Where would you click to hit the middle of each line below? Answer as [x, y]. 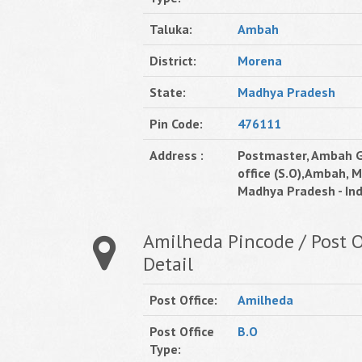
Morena [260, 61]
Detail [168, 264]
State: [168, 92]
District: [173, 61]
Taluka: [171, 29]
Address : [177, 155]
